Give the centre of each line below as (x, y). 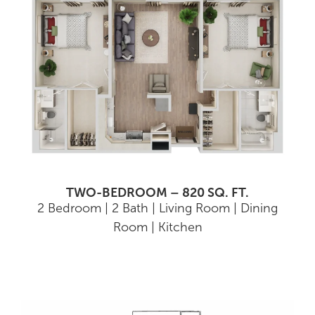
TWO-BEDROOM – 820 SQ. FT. (157, 192)
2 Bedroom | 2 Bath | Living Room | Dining (157, 208)
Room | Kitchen (157, 227)
